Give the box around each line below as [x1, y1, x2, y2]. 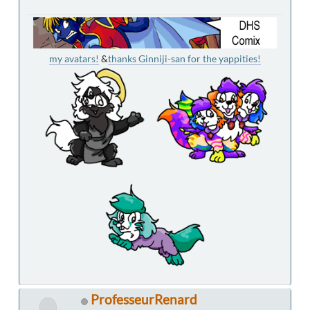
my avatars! [49, 53, 99, 65]
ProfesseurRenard [91, 291, 197, 308]
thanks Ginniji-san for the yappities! [108, 53, 261, 65]
